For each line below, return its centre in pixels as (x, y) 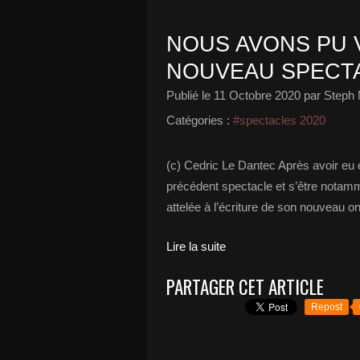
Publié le (190, 95)
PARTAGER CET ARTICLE (245, 287)
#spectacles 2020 (279, 120)
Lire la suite (196, 246)
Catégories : (198, 120)
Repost (327, 307)
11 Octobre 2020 (257, 95)
